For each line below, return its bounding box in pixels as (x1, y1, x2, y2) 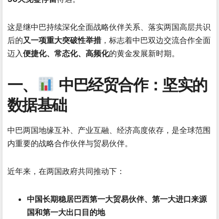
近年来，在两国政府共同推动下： (7, 166, 125, 176)
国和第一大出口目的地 (27, 207, 105, 217)
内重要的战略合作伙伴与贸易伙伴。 (7, 138, 132, 148)
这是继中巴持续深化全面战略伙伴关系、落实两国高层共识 (7, 22, 211, 32)
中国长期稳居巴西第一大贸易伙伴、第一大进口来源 (27, 194, 207, 204)
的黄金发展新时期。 (109, 48, 179, 58)
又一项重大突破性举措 (23, 35, 101, 45)
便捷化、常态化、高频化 (23, 48, 109, 58)
